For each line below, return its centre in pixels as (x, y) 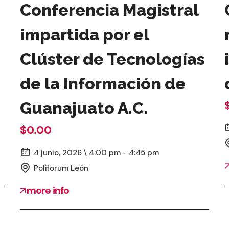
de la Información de (103, 83)
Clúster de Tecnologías (112, 59)
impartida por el (84, 34)
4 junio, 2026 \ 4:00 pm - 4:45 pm (96, 153)
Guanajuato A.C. (84, 108)
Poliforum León (61, 168)
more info (48, 190)
